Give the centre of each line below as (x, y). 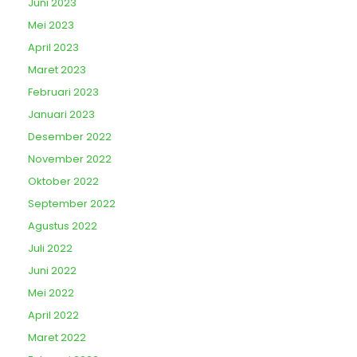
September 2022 (72, 204)
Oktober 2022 (63, 181)
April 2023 (53, 47)
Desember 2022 (70, 137)
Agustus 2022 (63, 226)
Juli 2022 (50, 248)
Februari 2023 (63, 92)
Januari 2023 (61, 114)
